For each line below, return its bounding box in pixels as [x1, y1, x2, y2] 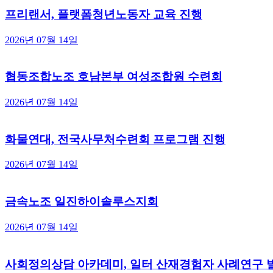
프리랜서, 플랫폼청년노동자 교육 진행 [5, 7, 202, 21]
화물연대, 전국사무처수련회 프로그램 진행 [5, 132, 225, 146]
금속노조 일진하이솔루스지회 [5, 195, 158, 208]
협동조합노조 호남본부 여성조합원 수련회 [5, 70, 222, 83]
